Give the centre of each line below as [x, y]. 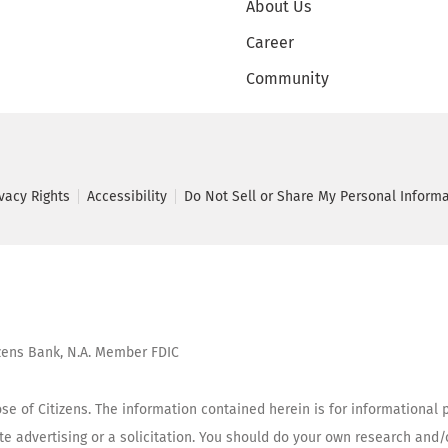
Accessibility [127, 196]
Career [270, 42]
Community [288, 78]
